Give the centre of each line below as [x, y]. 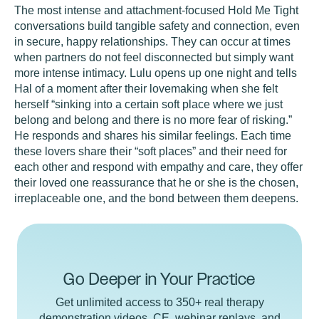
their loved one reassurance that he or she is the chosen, [156, 183]
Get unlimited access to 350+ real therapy [159, 302]
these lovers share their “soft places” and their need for [151, 151]
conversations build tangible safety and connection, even [157, 26]
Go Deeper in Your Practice [159, 279]
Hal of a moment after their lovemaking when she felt [146, 89]
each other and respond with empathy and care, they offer [158, 167]
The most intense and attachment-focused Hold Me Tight [156, 10]
